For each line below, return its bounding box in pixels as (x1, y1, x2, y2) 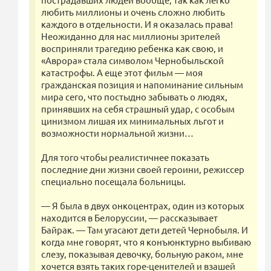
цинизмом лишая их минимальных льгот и (41, 115, 224, 127)
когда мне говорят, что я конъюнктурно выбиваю (41, 236, 251, 248)
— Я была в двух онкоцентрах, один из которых (41, 200, 244, 212)
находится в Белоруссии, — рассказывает (41, 212, 218, 224)
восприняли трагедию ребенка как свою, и (41, 42, 223, 54)
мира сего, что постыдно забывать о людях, (41, 91, 227, 103)
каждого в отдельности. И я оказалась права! (41, 18, 233, 30)
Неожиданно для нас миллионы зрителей (41, 30, 220, 42)
